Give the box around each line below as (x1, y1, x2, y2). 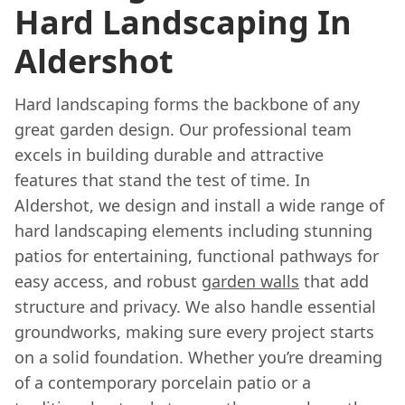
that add (299, 270, 369, 293)
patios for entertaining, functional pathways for (14, 245, 379, 268)
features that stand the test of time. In (14, 169, 310, 192)
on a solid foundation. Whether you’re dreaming (14, 346, 382, 369)
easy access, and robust (14, 270, 202, 293)
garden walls (202, 270, 299, 293)
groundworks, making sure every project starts (14, 321, 374, 344)
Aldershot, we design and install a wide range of (14, 194, 384, 217)
